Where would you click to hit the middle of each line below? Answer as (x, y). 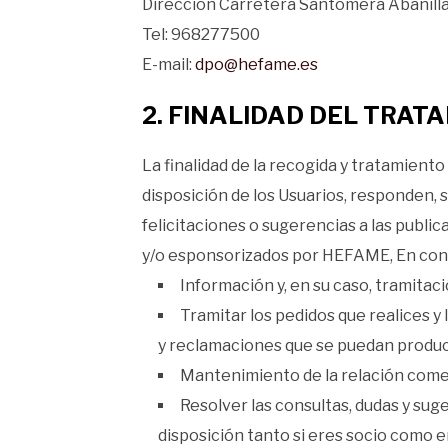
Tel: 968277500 (201, 34)
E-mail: (168, 64)
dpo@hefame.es (256, 64)
